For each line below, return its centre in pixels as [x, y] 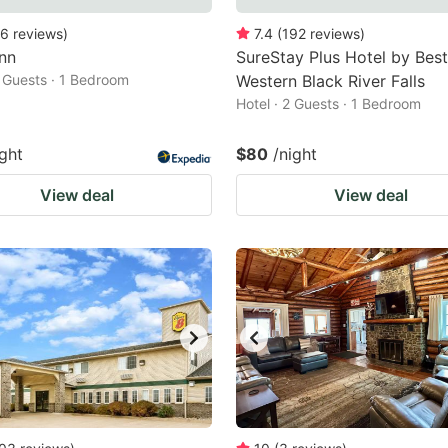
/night [295, 154]
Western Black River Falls [330, 81]
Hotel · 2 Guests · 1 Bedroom [328, 103]
